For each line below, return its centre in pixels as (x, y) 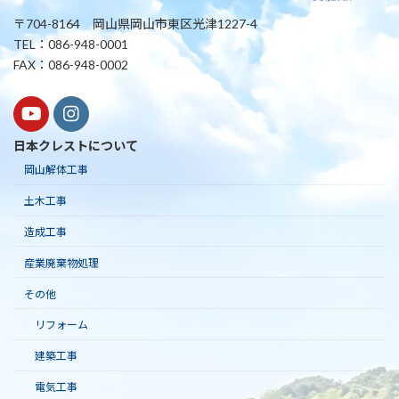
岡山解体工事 (56, 170)
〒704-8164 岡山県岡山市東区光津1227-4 (135, 24)
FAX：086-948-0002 (71, 65)
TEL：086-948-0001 (71, 45)
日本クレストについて (76, 146)
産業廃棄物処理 (61, 263)
